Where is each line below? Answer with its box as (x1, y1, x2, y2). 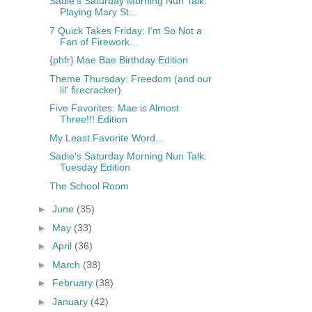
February (52, 277, 95, 289)
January (52, 295, 91, 307)
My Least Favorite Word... (49, 132, 164, 143)
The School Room (49, 180, 129, 192)
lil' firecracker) (59, 84, 121, 95)
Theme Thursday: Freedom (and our (49, 72, 212, 84)
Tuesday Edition (59, 162, 130, 173)
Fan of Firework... (59, 36, 138, 47)
